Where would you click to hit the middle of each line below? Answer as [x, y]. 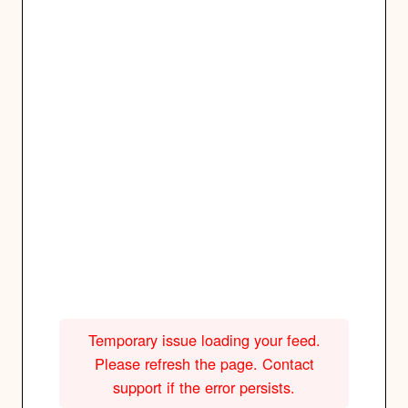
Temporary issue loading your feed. [204, 340]
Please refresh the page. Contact [204, 364]
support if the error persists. [204, 388]
